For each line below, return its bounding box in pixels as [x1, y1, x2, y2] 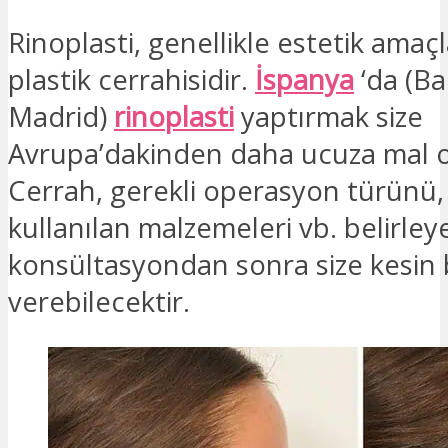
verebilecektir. [8, 282, 190, 320]
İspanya [255, 60, 354, 98]
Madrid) [8, 97, 114, 135]
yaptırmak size [234, 97, 423, 135]
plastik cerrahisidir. [8, 60, 255, 98]
